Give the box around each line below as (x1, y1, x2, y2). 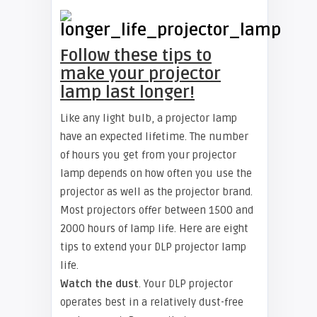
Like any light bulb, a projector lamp (60, 112, 237, 125)
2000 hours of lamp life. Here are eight (60, 222, 248, 235)
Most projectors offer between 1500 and (60, 204, 253, 217)
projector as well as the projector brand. (60, 185, 253, 198)
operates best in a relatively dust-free (60, 296, 243, 309)
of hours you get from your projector (60, 149, 236, 161)
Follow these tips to (60, 45, 212, 66)
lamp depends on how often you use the (60, 167, 252, 180)
